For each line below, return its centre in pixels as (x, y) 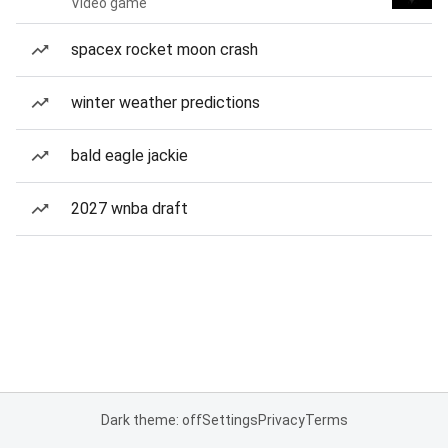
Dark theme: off (151, 420)
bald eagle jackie (129, 155)
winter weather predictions (165, 102)
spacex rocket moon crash (164, 49)
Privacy (281, 420)
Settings (229, 420)
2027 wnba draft (129, 208)
